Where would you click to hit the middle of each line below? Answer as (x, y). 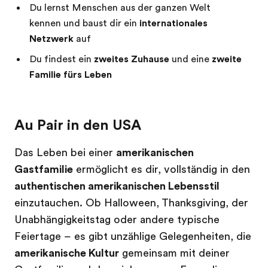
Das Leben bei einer (65, 153)
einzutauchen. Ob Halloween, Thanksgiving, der (131, 203)
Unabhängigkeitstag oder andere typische (117, 220)
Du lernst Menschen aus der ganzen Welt (120, 8)
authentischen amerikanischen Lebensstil (117, 186)
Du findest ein (62, 59)
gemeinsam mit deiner (174, 253)
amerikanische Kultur (67, 253)
